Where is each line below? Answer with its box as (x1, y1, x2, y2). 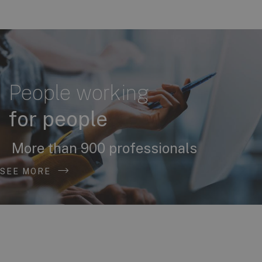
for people (9, 106, 108, 131)
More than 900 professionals (12, 139, 197, 156)
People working (9, 80, 149, 105)
